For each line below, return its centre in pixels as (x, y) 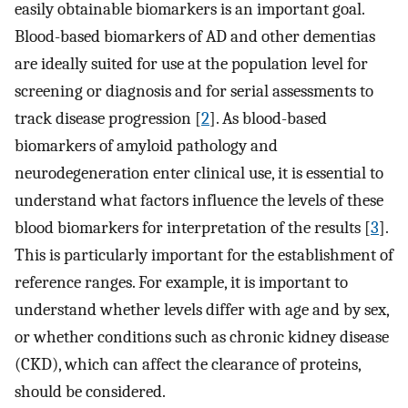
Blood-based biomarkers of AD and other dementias (195, 36)
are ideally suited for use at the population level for (191, 63)
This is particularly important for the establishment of (204, 255)
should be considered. (90, 391)
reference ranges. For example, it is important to (181, 282)
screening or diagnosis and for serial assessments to (194, 91)
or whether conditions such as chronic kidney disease (202, 337)
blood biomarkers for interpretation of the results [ (193, 227)
